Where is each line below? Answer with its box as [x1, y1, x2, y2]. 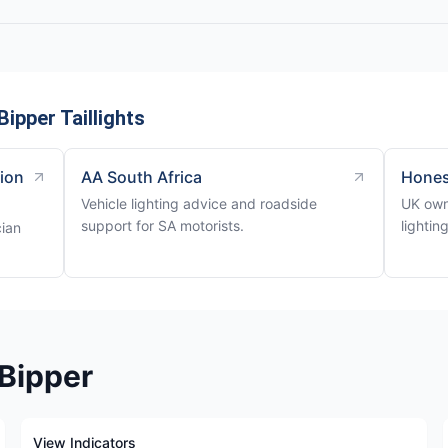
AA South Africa [81, 167, 202, 187]
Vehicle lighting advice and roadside [81, 195, 317, 212]
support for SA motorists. [81, 217, 244, 234]
